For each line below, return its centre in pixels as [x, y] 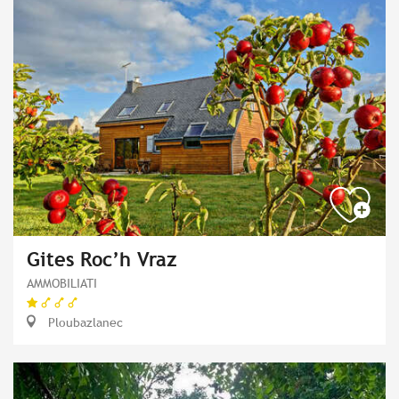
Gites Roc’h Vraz [102, 259]
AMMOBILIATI [62, 282]
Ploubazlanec [84, 322]
